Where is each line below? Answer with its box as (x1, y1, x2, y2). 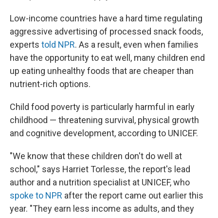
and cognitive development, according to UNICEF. (10, 128, 198, 138)
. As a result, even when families (75, 39, 199, 50)
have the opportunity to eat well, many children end (10, 53, 205, 63)
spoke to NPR (10, 190, 62, 200)
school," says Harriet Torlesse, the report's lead (10, 164, 190, 174)
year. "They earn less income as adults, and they (10, 203, 194, 214)
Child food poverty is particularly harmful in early (10, 102, 195, 112)
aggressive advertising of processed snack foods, (10, 26, 203, 36)
